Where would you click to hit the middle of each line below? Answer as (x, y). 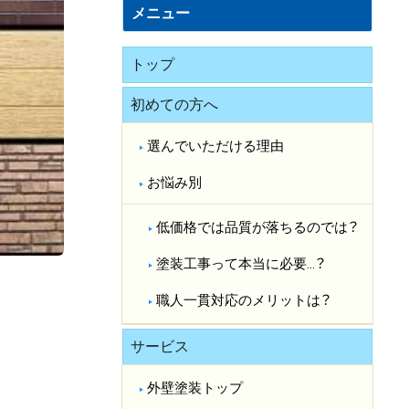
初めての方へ (174, 105)
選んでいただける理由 (216, 147)
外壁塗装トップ (195, 388)
